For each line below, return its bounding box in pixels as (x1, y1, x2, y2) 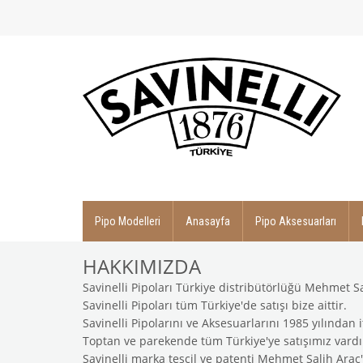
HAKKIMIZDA (83, 253, 201, 280)
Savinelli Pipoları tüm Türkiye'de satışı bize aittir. (83, 297, 347, 313)
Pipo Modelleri (95, 215, 160, 228)
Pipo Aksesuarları (255, 215, 336, 228)
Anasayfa (186, 215, 230, 228)
